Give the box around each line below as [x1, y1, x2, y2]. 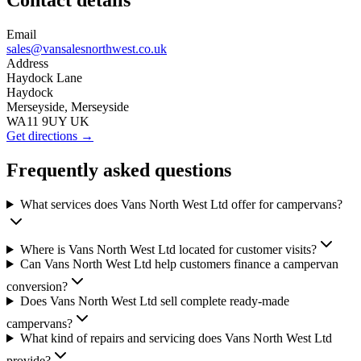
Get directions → [6, 129, 93, 143]
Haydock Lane [6, 71, 82, 85]
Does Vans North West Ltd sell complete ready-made [19, 294, 289, 309]
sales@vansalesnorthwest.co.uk [6, 42, 167, 56]
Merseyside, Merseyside [6, 100, 129, 114]
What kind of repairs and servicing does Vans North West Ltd [19, 331, 332, 346]
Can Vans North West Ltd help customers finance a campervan [19, 257, 338, 272]
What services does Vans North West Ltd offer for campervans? [19, 197, 342, 212]
